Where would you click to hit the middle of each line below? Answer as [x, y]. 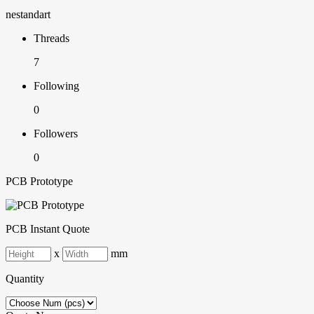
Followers [56, 134]
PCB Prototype [39, 182]
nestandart [28, 15]
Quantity [25, 279]
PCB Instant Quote [48, 229]
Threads [52, 39]
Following [56, 86]
